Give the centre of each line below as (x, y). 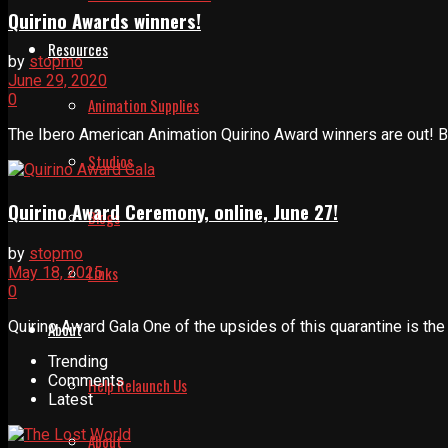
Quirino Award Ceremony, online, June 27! (173, 212)
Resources (78, 49)
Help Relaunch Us (137, 385)
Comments (86, 380)
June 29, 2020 (57, 81)
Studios (110, 161)
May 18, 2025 (55, 272)
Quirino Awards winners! (104, 20)
